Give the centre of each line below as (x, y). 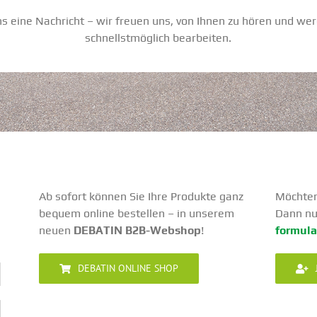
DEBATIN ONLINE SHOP (128, 268)
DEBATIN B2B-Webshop (138, 230)
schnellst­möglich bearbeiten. (158, 38)
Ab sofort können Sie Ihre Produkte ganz (142, 196)
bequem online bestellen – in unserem (137, 213)
